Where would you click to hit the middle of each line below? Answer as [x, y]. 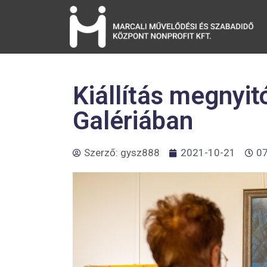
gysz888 [140, 153]
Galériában [133, 121]
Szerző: [102, 153]
